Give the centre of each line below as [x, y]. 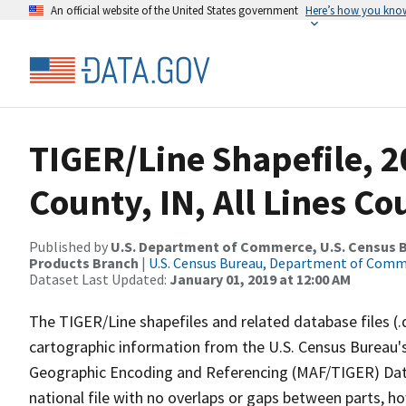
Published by [70, 246]
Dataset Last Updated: [99, 279]
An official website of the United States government [174, 10]
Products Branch [84, 263]
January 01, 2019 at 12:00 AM [260, 279]
